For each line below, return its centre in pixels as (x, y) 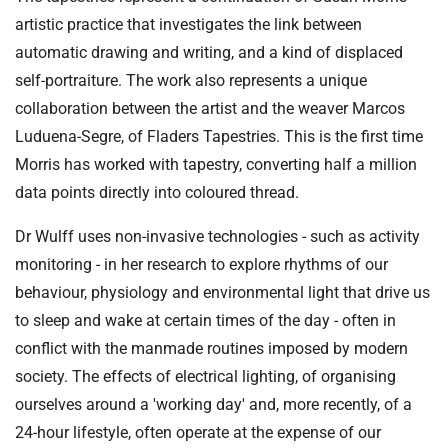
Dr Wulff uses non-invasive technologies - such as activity (217, 237)
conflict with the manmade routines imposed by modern (211, 349)
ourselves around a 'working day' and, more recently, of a (213, 405)
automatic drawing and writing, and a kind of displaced (209, 53)
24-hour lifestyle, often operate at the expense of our (198, 433)
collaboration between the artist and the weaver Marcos (210, 109)
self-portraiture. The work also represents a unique (191, 81)
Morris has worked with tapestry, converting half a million (216, 165)
